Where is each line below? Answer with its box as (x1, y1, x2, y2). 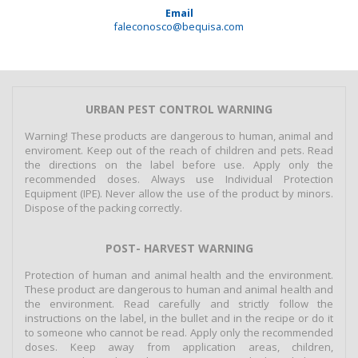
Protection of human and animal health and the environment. (25, 268, 333, 283)
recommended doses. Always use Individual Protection (25, 172, 333, 187)
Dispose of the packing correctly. (25, 201, 182, 216)
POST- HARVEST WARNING (105, 241, 253, 257)
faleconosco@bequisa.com (114, 20, 244, 34)
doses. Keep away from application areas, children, (25, 340, 333, 355)
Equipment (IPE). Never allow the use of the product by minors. (25, 186, 333, 201)
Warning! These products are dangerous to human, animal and (25, 129, 333, 144)
